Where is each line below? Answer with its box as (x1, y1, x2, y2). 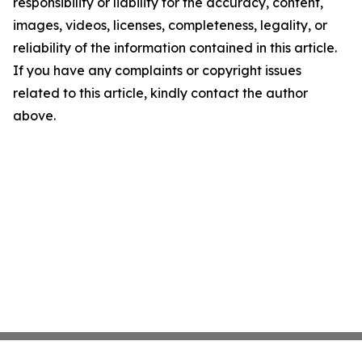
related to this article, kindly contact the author (13, 85, 308, 101)
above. (13, 107, 56, 124)
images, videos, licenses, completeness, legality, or (13, 17, 327, 33)
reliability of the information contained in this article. (13, 40, 337, 56)
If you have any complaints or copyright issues (13, 62, 301, 78)
